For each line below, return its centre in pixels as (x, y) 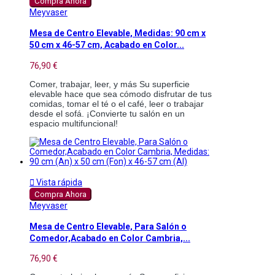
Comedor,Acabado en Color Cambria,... (110, 238)
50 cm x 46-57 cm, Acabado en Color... (107, 45)
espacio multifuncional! (74, 123)
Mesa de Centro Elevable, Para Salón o (108, 227)
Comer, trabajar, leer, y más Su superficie (110, 84)
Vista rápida (58, 182)
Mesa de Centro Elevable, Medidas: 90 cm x (118, 33)
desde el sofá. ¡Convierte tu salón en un (107, 113)
